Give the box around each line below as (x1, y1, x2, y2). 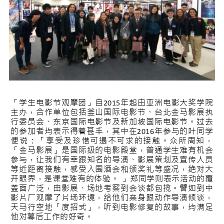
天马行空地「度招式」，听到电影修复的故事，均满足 (10, 203, 213, 212)
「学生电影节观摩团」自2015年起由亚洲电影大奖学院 (10, 99, 213, 107)
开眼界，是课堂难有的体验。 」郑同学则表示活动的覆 (10, 175, 213, 183)
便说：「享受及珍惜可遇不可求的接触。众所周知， (10, 137, 213, 145)
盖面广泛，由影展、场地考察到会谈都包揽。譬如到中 (10, 184, 213, 193)
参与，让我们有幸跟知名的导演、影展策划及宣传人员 (10, 156, 213, 164)
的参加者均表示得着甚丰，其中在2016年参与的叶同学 (10, 127, 213, 136)
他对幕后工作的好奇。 (10, 213, 93, 221)
